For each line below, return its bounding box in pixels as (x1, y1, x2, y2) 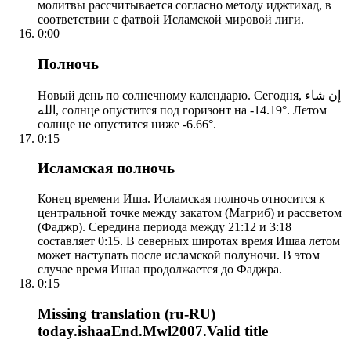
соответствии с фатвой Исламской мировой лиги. (38, 13, 304, 27)
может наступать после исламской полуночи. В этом (38, 248, 320, 262)
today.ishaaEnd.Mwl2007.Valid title (38, 322, 268, 339)
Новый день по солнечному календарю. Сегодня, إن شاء (38, 88, 305, 102)
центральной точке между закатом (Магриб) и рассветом (38, 206, 342, 220)
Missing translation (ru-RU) (38, 305, 215, 322)
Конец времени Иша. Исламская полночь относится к (38, 192, 325, 206)
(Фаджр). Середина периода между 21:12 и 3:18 (38, 220, 291, 234)
